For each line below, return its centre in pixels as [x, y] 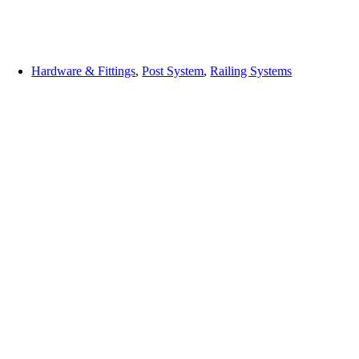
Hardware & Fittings [84, 71]
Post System [173, 71]
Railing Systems [251, 71]
